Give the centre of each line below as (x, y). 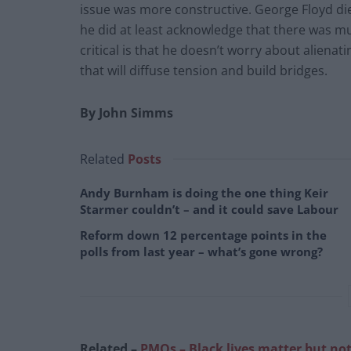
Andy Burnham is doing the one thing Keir (204, 192)
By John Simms (127, 112)
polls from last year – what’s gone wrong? (201, 251)
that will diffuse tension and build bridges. (205, 70)
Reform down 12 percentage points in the (203, 235)
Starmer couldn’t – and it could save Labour (209, 209)
